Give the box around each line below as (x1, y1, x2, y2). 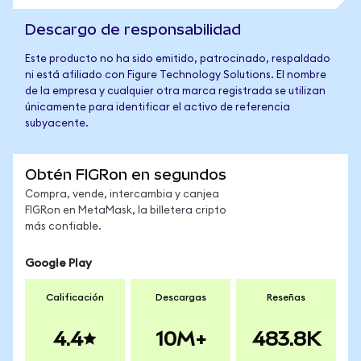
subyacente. (25, 118, 89, 129)
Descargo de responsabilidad (25, 21, 241, 38)
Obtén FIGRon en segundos (25, 166, 226, 183)
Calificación (46, 293, 104, 302)
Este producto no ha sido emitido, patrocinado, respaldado (25, 54, 330, 64)
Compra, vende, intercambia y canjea (25, 189, 219, 200)
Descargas (155, 293, 206, 302)
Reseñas (267, 293, 305, 302)
